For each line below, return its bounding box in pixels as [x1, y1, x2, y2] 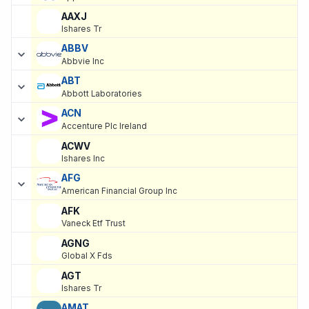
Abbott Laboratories [61, 89, 142, 99]
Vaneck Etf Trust [61, 218, 126, 228]
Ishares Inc [61, 153, 105, 163]
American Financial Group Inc [61, 186, 177, 197]
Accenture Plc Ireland [61, 121, 147, 132]
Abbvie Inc [61, 57, 104, 67]
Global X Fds [61, 250, 112, 261]
